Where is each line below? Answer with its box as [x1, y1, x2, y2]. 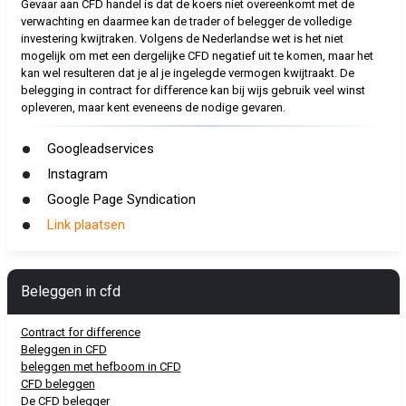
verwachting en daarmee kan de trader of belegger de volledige [20, 14, 352, 28]
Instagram [46, 166, 108, 182]
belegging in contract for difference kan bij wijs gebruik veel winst [20, 83, 365, 97]
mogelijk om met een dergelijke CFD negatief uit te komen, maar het [20, 49, 373, 63]
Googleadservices [46, 140, 154, 157]
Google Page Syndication [46, 191, 196, 208]
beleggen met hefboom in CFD [20, 360, 181, 373]
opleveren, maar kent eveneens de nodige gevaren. [20, 101, 285, 114]
